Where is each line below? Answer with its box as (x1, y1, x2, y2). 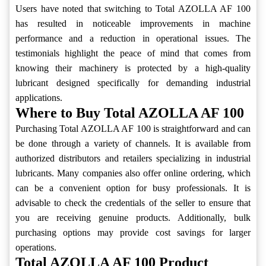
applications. (15, 93, 62, 103)
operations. (15, 242, 56, 253)
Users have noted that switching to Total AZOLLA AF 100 (15, 4, 251, 14)
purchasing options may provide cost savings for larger (15, 227, 251, 238)
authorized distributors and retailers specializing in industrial (15, 153, 251, 164)
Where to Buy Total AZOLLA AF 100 (15, 105, 244, 121)
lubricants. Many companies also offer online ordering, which (15, 168, 251, 179)
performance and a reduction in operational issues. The (15, 33, 251, 44)
